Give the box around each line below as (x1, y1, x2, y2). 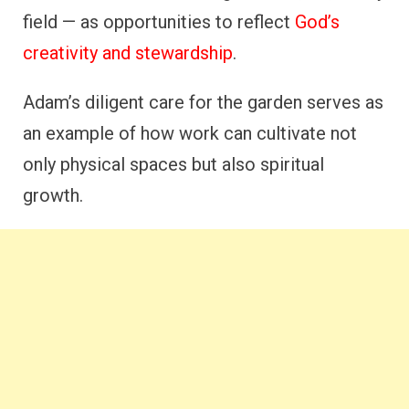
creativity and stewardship (23, 41, 233, 64)
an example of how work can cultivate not (23, 121, 357, 144)
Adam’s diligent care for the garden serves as (23, 90, 383, 113)
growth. (23, 184, 83, 206)
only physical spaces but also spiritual (23, 152, 324, 175)
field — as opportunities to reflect (23, 10, 295, 33)
